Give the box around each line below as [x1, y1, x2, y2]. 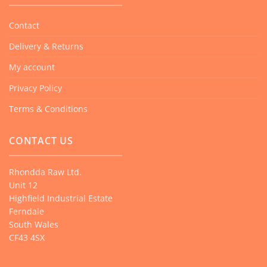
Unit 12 [9, 179, 38, 191]
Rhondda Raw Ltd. [9, 166, 82, 178]
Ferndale [9, 205, 44, 217]
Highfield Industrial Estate [9, 192, 113, 204]
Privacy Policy [9, 82, 62, 94]
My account [9, 61, 55, 73]
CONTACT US [9, 134, 73, 148]
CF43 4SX [9, 231, 45, 243]
